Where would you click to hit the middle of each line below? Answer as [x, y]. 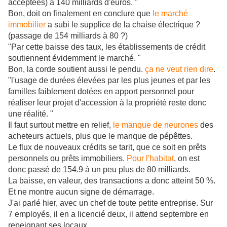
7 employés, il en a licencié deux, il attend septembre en [108, 214]
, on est [187, 159]
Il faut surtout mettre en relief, [61, 125]
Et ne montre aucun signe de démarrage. [81, 192]
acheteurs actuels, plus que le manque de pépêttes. [101, 136]
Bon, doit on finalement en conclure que [80, 14]
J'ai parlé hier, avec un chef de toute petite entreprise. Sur [110, 203]
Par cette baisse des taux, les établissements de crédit [108, 47]
